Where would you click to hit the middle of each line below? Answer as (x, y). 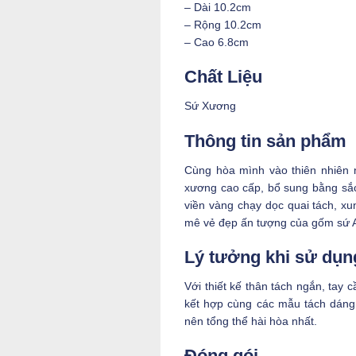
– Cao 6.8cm (217, 43)
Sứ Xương (210, 106)
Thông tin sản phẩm (265, 141)
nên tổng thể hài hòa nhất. (251, 321)
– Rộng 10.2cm (223, 25)
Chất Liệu (223, 77)
